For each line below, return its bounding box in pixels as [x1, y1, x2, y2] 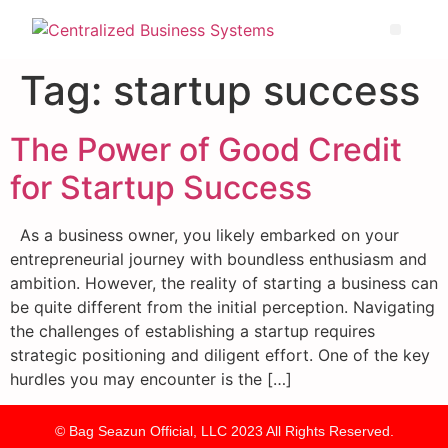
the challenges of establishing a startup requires [10, 321, 375, 341]
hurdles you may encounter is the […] [10, 369, 292, 389]
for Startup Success [10, 168, 312, 207]
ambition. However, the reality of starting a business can [10, 273, 438, 293]
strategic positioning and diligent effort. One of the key [10, 345, 430, 365]
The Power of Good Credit [10, 130, 402, 169]
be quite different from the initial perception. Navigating [10, 297, 435, 317]
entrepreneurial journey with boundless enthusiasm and [10, 249, 427, 269]
